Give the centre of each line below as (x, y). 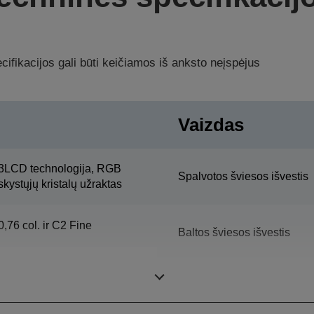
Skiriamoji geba (217, 281)
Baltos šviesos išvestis (234, 232)
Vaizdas (211, 124)
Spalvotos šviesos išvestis (243, 176)
